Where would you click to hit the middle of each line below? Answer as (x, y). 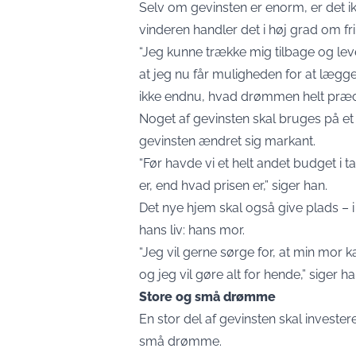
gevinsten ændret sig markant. (227, 141)
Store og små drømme (207, 297)
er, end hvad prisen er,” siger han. (233, 186)
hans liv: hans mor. (192, 230)
